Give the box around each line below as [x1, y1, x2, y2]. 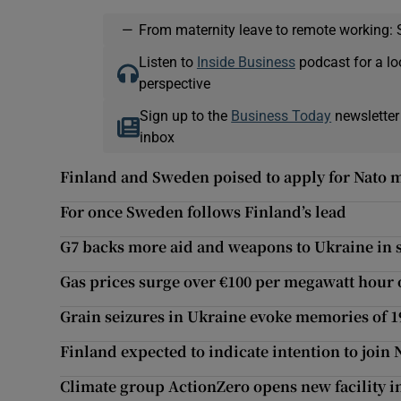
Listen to [138, 55, 197, 70]
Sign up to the [140, 108, 232, 124]
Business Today [231, 108, 332, 124]
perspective [138, 76, 210, 91]
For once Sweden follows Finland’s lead [60, 201, 347, 223]
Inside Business [196, 55, 295, 70]
